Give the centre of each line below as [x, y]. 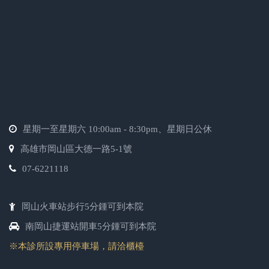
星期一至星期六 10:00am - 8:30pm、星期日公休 [117, 129]
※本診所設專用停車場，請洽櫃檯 [77, 246]
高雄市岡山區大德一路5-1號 [76, 149]
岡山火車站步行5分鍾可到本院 [83, 207]
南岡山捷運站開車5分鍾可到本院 [91, 227]
